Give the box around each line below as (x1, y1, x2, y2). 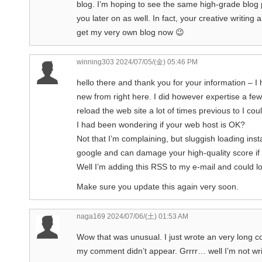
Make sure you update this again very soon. (77, 181, 239, 191)
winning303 (77, 57, 114, 66)
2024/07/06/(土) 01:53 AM (105, 212, 188, 220)
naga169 (77, 212, 105, 220)
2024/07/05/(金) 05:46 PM (114, 57, 198, 66)
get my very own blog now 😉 (77, 27, 184, 37)
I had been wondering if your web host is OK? (77, 119, 245, 129)
